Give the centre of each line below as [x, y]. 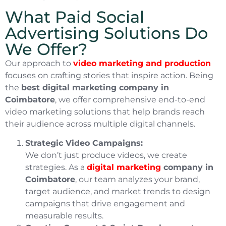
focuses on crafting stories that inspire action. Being [109, 75]
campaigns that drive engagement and [105, 204]
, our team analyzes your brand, [137, 180]
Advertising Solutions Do [106, 33]
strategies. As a [56, 167]
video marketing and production [142, 63]
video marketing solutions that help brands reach [105, 111]
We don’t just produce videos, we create [106, 155]
